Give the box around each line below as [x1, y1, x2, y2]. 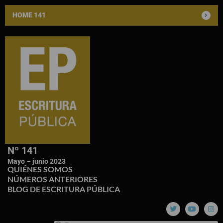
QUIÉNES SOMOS [7, 164, 73, 174]
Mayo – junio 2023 [7, 157, 66, 165]
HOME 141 [12, 11, 46, 19]
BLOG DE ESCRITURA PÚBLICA [7, 184, 120, 194]
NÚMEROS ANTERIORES [7, 174, 98, 184]
